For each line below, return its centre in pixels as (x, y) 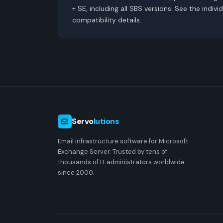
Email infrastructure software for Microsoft (123, 141)
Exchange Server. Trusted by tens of (112, 151)
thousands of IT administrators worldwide (121, 162)
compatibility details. (107, 20)
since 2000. (76, 172)
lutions (106, 121)
